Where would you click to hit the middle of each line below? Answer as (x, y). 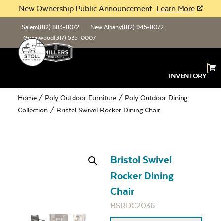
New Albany (106, 27)
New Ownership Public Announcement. (87, 9)
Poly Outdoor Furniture (81, 98)
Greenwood (38, 38)
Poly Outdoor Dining (156, 98)
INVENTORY (188, 76)
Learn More (175, 9)
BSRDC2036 (133, 205)
